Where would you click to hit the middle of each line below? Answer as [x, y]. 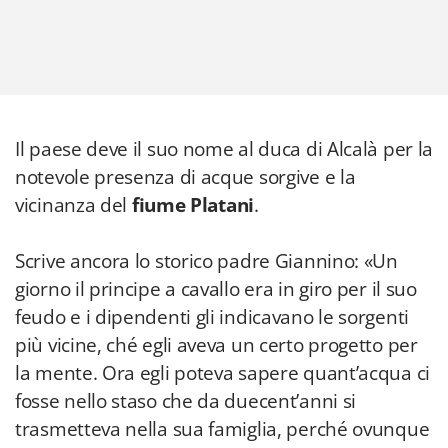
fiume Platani [190, 205]
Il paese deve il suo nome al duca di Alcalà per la [224, 149]
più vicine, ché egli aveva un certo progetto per [216, 345]
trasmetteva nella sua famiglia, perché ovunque [222, 429]
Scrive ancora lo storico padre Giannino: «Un [206, 261]
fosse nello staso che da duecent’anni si [186, 401]
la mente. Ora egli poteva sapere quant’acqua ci [222, 373]
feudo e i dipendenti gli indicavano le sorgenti [212, 317]
